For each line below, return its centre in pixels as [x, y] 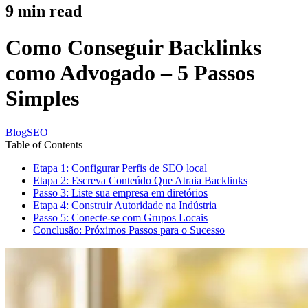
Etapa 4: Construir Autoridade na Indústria [125, 205]
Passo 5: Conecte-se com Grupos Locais [120, 217]
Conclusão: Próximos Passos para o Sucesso [129, 230]
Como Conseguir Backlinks [133, 48]
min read [48, 11]
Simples [42, 99]
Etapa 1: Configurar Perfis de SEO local [120, 168]
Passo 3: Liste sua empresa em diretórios [120, 192]
